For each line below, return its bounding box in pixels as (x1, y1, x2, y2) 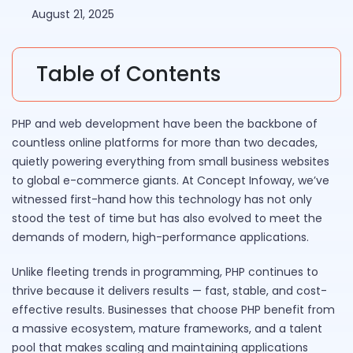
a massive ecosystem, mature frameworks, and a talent (12, 321, 322, 337)
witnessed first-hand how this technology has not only (12, 191, 312, 208)
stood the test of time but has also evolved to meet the (12, 210, 322, 227)
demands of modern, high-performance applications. (12, 229, 309, 246)
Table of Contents (36, 60, 221, 89)
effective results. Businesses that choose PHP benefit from (12, 302, 335, 318)
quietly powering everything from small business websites (12, 154, 329, 170)
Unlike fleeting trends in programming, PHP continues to (12, 264, 318, 281)
